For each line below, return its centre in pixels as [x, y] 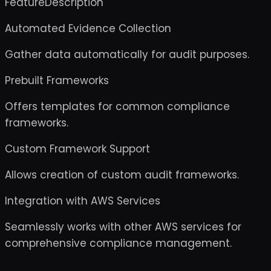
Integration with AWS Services [83, 201]
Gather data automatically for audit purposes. [127, 54]
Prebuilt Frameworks [57, 80]
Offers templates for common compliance [117, 106]
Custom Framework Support [77, 149]
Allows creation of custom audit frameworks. [122, 175]
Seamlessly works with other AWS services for [123, 227]
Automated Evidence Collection [88, 28]
